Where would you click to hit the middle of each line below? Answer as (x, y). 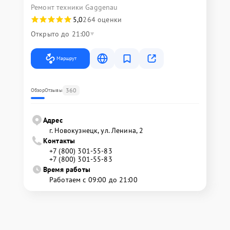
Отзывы (53, 90)
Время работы (67, 170)
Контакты (59, 141)
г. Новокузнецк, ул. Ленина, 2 (97, 131)
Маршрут (66, 59)
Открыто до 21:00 (61, 34)
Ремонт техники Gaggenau (74, 7)
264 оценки (102, 20)
